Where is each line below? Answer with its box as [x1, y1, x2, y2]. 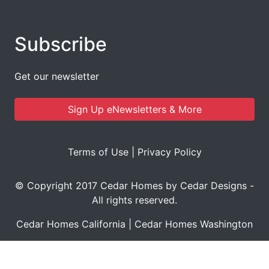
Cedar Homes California [16, 218, 125, 231]
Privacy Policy [137, 146, 202, 159]
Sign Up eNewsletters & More [67, 103, 202, 116]
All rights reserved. [92, 194, 177, 207]
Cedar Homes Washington [134, 218, 253, 231]
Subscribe [14, 32, 107, 56]
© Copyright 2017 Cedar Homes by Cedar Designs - [15, 180, 254, 192]
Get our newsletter [14, 70, 99, 83]
